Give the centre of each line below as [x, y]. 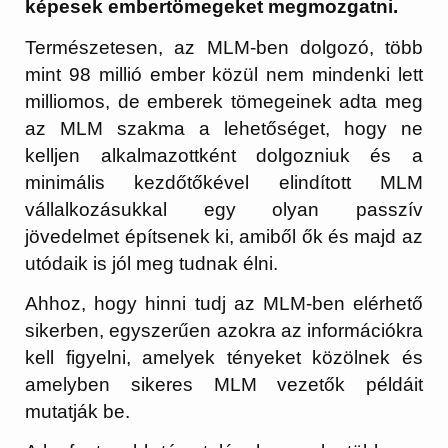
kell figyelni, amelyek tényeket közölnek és [224, 357]
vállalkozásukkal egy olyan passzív [224, 209]
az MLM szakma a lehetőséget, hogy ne [224, 128]
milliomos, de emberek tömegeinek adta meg [224, 101]
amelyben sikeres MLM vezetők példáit [224, 384]
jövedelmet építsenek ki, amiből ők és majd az [224, 236]
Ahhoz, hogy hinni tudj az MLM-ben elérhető [224, 303]
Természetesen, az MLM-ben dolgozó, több [224, 47]
